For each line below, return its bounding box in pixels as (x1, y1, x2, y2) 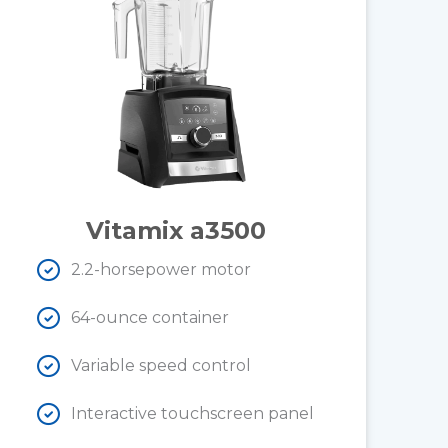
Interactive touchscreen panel (71, 404, 314, 424)
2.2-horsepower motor (71, 260, 251, 280)
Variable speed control (71, 356, 251, 376)
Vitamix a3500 (86, 216, 266, 246)
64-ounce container (71, 308, 229, 328)
